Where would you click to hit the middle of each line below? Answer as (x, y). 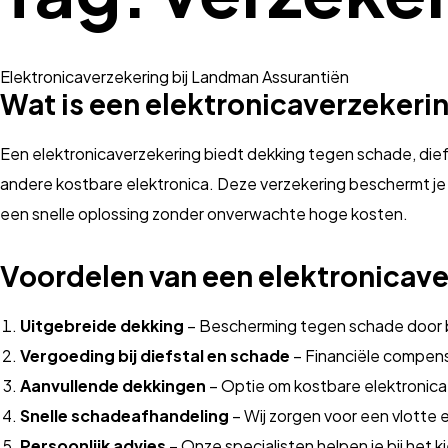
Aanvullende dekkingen (113, 386)
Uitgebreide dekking (102, 326)
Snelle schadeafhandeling (124, 416)
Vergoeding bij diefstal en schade (155, 356)
